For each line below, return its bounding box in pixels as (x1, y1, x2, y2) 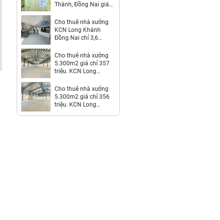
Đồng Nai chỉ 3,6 (55, 34, 98, 41)
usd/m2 (55, 42, 76, 49)
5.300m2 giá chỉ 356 (55, 93, 110, 100)
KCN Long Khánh (55, 26, 101, 33)
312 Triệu (55, 8, 80, 16)
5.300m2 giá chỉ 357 (55, 59, 110, 67)
